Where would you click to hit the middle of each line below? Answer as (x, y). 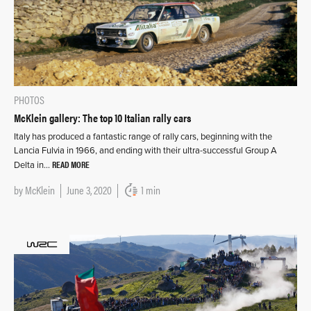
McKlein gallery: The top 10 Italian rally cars (102, 117)
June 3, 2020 (89, 190)
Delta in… (33, 165)
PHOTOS (29, 99)
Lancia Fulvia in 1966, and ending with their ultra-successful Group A (145, 150)
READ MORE (71, 164)
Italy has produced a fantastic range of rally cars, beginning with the (143, 136)
